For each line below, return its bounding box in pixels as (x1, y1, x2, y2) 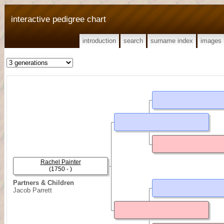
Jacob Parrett (13, 186, 52, 194)
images (200, 37, 221, 44)
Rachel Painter (40, 158, 81, 165)
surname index (150, 37, 193, 44)
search (123, 37, 143, 44)
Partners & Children (13, 179, 74, 186)
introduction (82, 37, 116, 44)
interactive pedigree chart (11, 14, 106, 24)
